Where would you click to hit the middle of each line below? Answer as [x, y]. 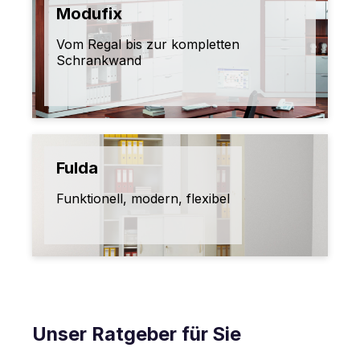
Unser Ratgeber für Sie [137, 334]
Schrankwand [99, 61]
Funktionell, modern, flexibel [143, 199]
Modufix [89, 14]
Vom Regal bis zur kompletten [148, 45]
